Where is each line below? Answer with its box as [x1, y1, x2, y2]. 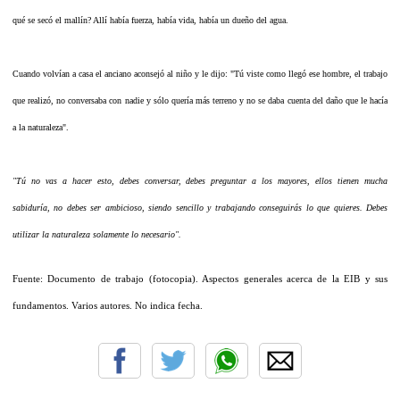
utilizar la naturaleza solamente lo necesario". [12, 229, 181, 239]
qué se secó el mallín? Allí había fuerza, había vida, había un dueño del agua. [12, 14, 288, 25]
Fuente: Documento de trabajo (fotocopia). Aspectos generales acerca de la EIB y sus [12, 273, 387, 284]
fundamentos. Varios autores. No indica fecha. [12, 300, 203, 311]
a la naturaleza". [12, 121, 69, 132]
